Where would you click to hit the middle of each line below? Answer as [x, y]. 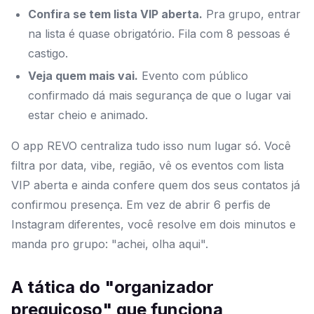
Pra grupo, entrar [252, 14]
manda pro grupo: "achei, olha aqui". [110, 244]
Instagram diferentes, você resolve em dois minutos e [153, 225]
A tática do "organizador [112, 287]
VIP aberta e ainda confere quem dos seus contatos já [156, 185]
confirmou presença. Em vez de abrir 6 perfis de [141, 205]
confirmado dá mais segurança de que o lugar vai [159, 96]
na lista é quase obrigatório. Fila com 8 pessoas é [159, 34]
